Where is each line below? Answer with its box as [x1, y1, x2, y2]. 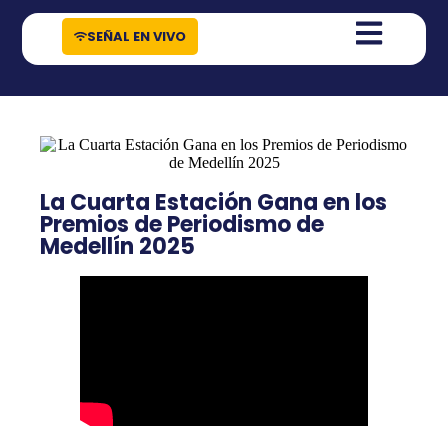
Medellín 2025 [40, 230, 195, 262]
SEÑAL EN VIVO [87, 27, 187, 47]
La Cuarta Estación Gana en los [40, 186, 387, 218]
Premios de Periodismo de [40, 208, 324, 240]
